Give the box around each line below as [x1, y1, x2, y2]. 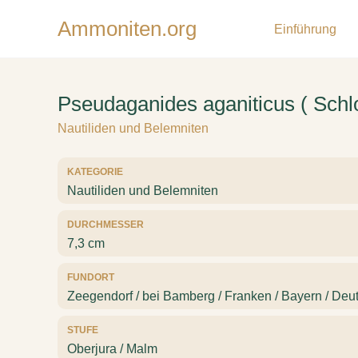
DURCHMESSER [67, 219, 144, 230]
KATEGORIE [67, 166, 123, 177]
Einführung [274, 22, 336, 36]
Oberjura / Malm [67, 342, 157, 356]
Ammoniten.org [58, 18, 197, 40]
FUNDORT [67, 272, 114, 283]
